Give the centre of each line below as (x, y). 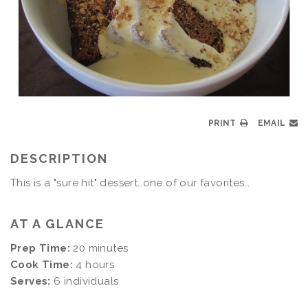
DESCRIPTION (59, 158)
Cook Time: (42, 264)
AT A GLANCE (57, 223)
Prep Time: (40, 248)
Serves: (31, 281)
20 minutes (99, 248)
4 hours (94, 264)
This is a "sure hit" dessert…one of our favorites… (130, 183)
